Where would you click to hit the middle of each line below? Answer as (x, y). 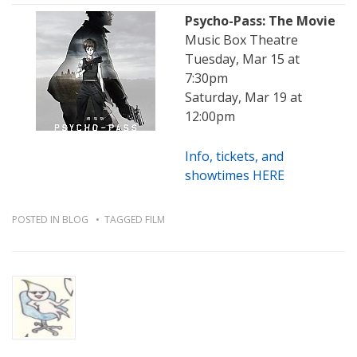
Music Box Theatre (241, 40)
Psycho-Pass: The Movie (260, 21)
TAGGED (125, 220)
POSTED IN (37, 220)
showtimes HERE (235, 176)
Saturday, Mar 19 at (243, 98)
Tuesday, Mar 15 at (242, 59)
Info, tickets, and (234, 157)
